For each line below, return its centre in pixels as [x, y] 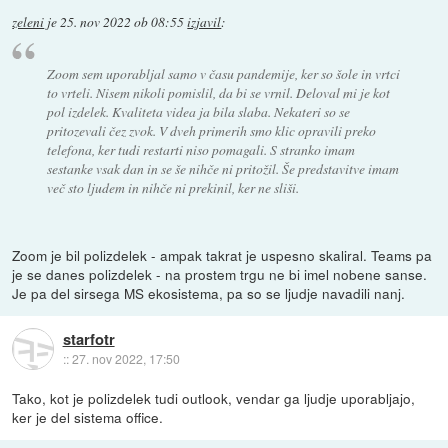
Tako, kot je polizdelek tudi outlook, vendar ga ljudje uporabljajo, [214, 398]
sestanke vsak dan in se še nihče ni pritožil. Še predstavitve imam [222, 169]
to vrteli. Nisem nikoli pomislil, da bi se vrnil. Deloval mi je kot [218, 93]
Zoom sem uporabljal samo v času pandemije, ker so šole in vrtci [223, 74]
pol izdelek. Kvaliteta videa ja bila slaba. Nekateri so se [198, 112]
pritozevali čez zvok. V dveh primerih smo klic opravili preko [211, 131]
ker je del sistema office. [88, 417]
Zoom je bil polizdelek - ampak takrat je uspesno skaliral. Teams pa [222, 255]
